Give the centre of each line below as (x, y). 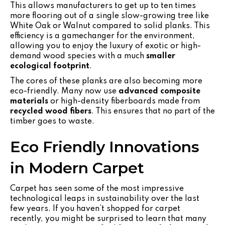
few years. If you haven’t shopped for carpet (95, 209)
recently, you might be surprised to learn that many (108, 219)
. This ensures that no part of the (153, 111)
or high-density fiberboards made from (124, 101)
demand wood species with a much (78, 56)
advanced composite (159, 91)
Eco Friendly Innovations (105, 147)
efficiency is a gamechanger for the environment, (102, 36)
